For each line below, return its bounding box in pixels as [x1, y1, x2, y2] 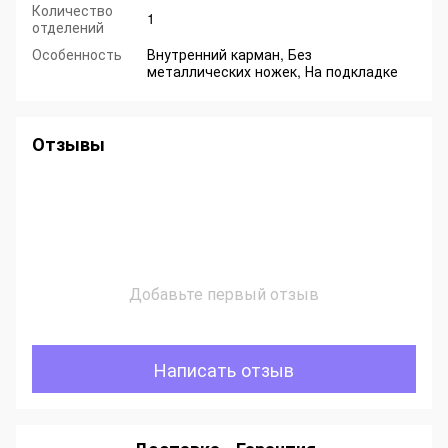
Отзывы [32, 131, 105, 158]
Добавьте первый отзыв [129, 282, 319, 306]
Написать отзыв [154, 355, 294, 382]
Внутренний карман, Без [147, 44, 312, 65]
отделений [32, 17, 104, 38]
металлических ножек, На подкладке [147, 61, 398, 82]
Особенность [32, 44, 122, 65]
